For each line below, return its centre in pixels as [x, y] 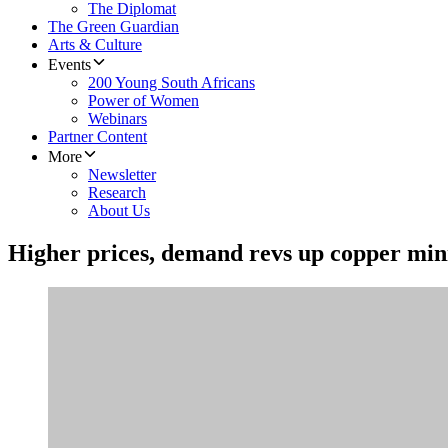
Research [117, 193]
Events [69, 65]
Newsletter [122, 175]
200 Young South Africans [171, 83]
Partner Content [97, 137]
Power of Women [143, 101]
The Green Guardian [113, 27]
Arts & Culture [95, 45]
